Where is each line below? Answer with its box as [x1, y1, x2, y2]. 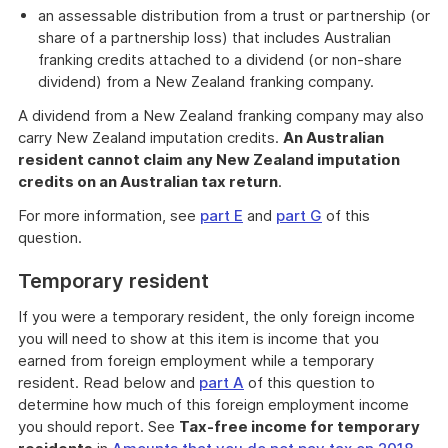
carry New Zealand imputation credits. [18, 128, 283, 147]
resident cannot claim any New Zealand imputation [18, 150, 400, 169]
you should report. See [18, 417, 179, 436]
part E [200, 206, 243, 225]
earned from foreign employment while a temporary [18, 351, 374, 370]
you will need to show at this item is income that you [18, 329, 379, 348]
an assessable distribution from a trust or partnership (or [38, 6, 430, 25]
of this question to [244, 373, 375, 392]
